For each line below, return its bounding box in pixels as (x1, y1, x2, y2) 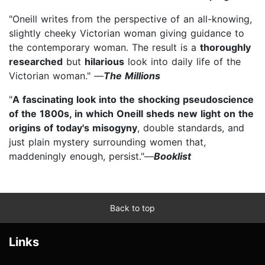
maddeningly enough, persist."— (9, 150, 154, 162)
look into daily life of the (124, 55, 241, 67)
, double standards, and (137, 121, 244, 134)
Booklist (154, 150, 191, 162)
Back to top (110, 202, 155, 213)
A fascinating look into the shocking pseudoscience (12, 93, 254, 105)
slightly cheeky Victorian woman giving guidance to (9, 27, 244, 39)
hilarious (85, 55, 124, 67)
